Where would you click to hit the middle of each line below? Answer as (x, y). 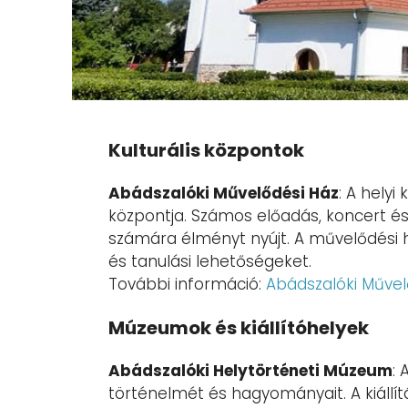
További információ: (187, 285)
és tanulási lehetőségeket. (210, 262)
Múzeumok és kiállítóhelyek (239, 328)
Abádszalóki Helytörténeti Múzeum (250, 371)
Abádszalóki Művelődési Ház (224, 194)
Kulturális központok (206, 151)
